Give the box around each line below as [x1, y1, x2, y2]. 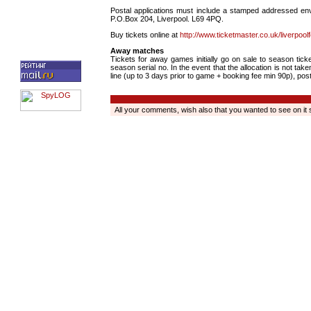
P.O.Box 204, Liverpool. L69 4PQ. [110, 15, 224, 24]
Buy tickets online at [110, 30, 180, 39]
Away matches [110, 46, 164, 55]
